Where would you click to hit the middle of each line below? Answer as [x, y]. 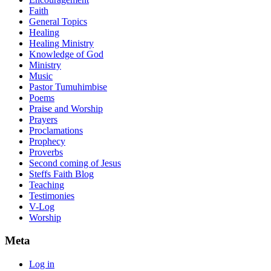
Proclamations [56, 130]
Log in [42, 264]
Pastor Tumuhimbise [68, 87]
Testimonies [52, 195]
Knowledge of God [66, 54]
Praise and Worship [66, 108]
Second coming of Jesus [75, 163]
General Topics [58, 21]
